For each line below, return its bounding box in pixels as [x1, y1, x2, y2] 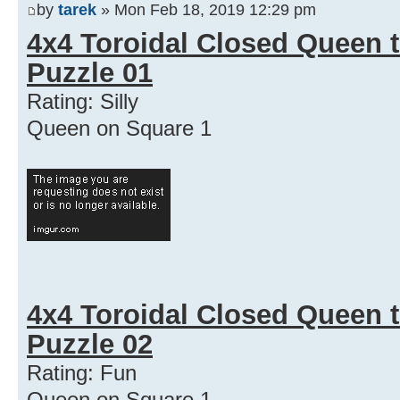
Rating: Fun [27, 360, 137, 385]
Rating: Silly [27, 88, 138, 113]
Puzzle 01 [27, 56, 153, 88]
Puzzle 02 [27, 328, 153, 360]
